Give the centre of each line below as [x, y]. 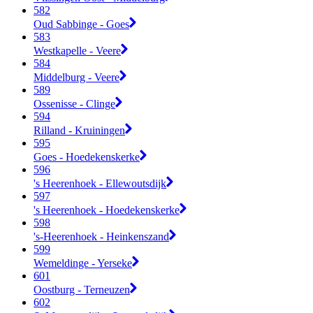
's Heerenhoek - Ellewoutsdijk [100, 183]
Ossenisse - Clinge [74, 103]
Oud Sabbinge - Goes [81, 24]
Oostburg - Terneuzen [82, 289]
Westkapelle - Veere [77, 50]
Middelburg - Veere [77, 77]
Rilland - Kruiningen [79, 130]
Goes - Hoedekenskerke [87, 156]
